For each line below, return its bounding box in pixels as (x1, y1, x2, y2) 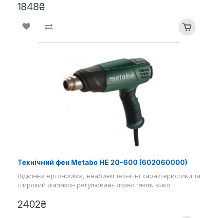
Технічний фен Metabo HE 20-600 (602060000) (18, 158, 187, 166)
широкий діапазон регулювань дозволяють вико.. (18, 181, 174, 189)
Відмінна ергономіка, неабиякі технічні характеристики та (18, 171, 200, 180)
